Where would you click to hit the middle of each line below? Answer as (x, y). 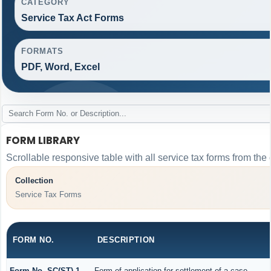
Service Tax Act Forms (72, 18)
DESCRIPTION (126, 240)
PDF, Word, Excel (60, 67)
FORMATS (42, 51)
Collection (34, 181)
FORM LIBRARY (43, 140)
